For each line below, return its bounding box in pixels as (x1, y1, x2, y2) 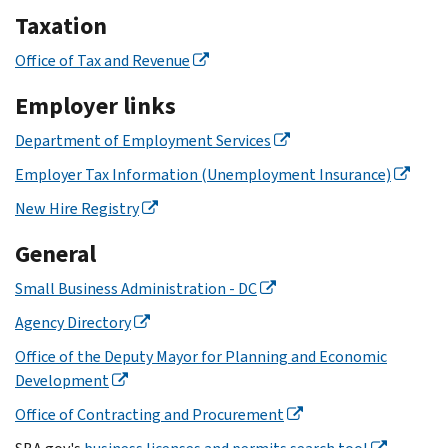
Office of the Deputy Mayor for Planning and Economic (15, 345, 387, 367)
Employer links (15, 89, 176, 122)
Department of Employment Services (15, 129, 271, 151)
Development (15, 369, 109, 391)
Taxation (15, 9, 107, 42)
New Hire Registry (15, 197, 139, 219)
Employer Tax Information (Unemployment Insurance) (15, 163, 391, 185)
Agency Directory (15, 311, 131, 333)
